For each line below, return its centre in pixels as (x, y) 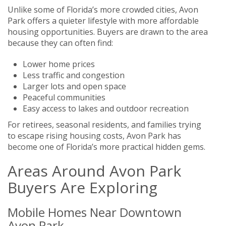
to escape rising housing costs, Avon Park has (94, 135)
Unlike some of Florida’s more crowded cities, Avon (103, 9)
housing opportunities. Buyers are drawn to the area (108, 32)
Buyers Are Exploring (82, 187)
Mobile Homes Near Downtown (95, 212)
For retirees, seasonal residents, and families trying (104, 124)
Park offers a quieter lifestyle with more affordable (103, 20)
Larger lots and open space (74, 86)
